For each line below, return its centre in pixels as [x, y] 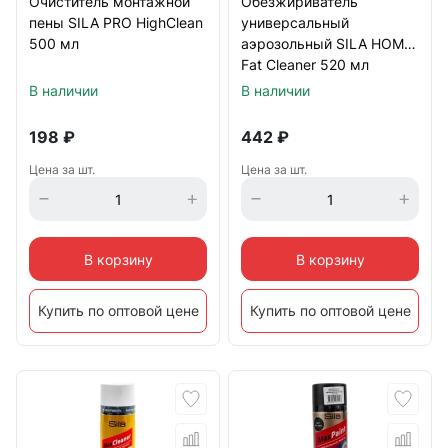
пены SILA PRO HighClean [116, 22]
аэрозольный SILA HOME [326, 43]
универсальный [295, 22]
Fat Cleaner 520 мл [305, 64]
